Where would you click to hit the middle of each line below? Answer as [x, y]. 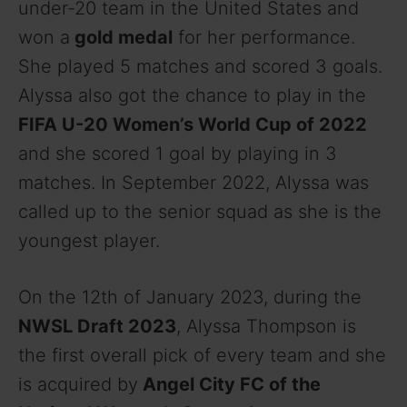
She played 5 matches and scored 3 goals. [200, 67]
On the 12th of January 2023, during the [190, 298]
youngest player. [89, 241]
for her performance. [264, 38]
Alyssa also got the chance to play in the [192, 96]
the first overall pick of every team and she [202, 356]
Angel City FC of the [229, 385]
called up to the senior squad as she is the [200, 212]
